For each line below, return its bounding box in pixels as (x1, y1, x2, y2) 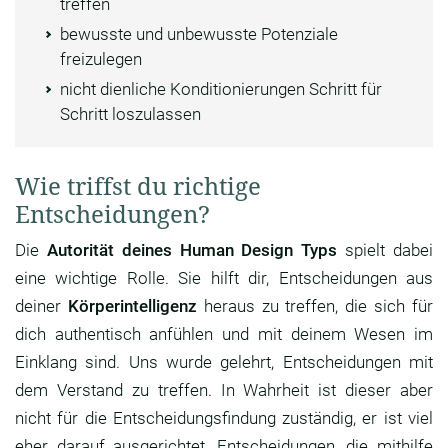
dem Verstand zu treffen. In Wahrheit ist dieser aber (15, 380, 433, 401)
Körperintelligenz (67, 296, 197, 317)
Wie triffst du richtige (15, 169, 261, 203)
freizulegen (60, 49, 142, 70)
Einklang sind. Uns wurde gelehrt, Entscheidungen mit (15, 352, 433, 373)
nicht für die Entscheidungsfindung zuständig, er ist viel (15, 408, 433, 429)
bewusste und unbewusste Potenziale (60, 24, 338, 45)
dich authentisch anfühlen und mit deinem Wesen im (15, 324, 433, 345)
